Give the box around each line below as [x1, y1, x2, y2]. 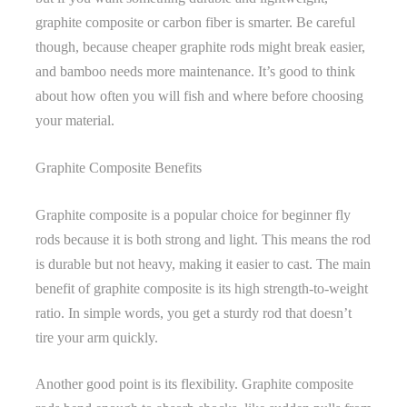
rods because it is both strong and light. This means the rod [35, 231, 371, 247]
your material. [35, 112, 114, 128]
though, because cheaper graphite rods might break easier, [35, 38, 365, 55]
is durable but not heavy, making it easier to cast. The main [35, 255, 371, 272]
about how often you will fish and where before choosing [35, 87, 363, 104]
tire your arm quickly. [35, 329, 158, 345]
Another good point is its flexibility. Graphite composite [35, 375, 353, 392]
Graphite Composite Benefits [35, 159, 202, 175]
